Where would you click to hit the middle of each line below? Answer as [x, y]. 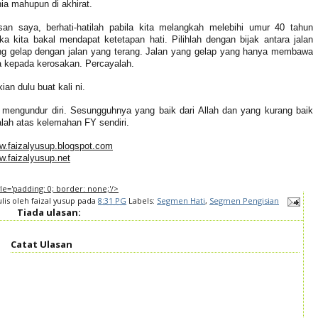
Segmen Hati [181, 201]
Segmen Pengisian [244, 201]
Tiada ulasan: [49, 213]
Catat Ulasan [42, 244]
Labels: [143, 201]
